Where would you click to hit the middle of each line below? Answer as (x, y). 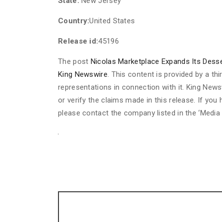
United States (112, 21)
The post (74, 61)
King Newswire (83, 74)
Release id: (78, 41)
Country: (74, 21)
